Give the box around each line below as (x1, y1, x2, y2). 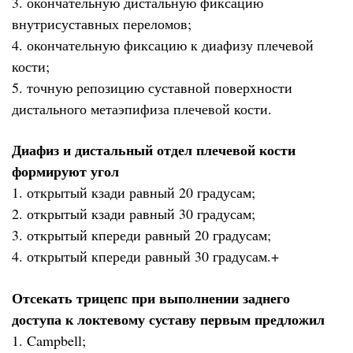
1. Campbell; (12, 330, 86, 350)
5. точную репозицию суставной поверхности (12, 77, 292, 97)
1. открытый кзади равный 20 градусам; (12, 183, 255, 203)
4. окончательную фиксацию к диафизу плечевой (12, 35, 314, 54)
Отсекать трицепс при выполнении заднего (12, 287, 290, 308)
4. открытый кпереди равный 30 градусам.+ (12, 247, 279, 266)
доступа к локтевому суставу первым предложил (12, 308, 325, 329)
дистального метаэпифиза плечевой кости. (12, 98, 272, 118)
